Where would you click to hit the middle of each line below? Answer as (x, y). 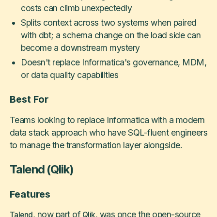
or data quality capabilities (70, 75)
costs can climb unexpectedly (77, 8)
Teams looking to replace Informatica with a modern (107, 120)
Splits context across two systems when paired (109, 23)
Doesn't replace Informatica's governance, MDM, (114, 62)
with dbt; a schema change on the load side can (111, 35)
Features (30, 194)
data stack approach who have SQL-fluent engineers (108, 132)
